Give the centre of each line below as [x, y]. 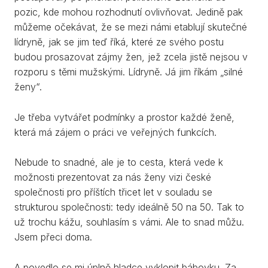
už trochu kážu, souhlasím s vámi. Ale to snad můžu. [129, 222]
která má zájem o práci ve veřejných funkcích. [115, 132]
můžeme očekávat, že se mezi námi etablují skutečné [131, 27]
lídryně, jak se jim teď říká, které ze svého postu [119, 42]
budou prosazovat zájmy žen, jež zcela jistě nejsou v [131, 57]
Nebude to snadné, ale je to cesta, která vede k [119, 162]
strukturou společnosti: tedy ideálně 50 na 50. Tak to [129, 207]
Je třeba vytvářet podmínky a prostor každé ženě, [124, 117]
